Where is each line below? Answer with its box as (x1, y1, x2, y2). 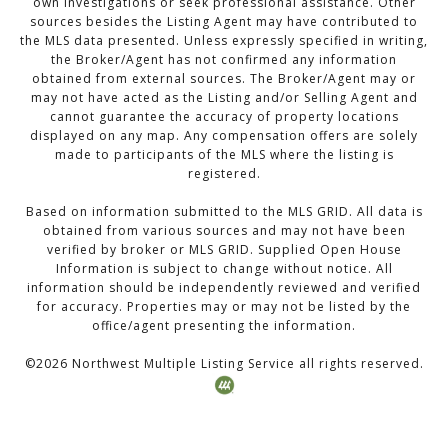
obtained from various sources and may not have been (42, 221, 406, 239)
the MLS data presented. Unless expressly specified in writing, (20, 31, 428, 49)
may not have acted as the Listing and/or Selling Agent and (30, 88, 418, 106)
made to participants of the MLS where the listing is (54, 145, 394, 163)
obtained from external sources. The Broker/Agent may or (32, 69, 416, 87)
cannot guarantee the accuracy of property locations (49, 107, 399, 125)
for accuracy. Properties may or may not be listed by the (37, 297, 411, 315)
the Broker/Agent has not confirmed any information (51, 50, 397, 68)
